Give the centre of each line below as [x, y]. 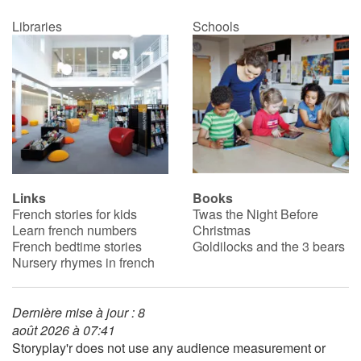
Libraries [37, 27]
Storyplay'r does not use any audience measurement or [169, 347]
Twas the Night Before [255, 214]
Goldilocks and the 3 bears [269, 246]
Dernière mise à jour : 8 [79, 312]
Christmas [222, 230]
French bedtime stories [77, 246]
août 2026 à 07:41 [64, 330]
